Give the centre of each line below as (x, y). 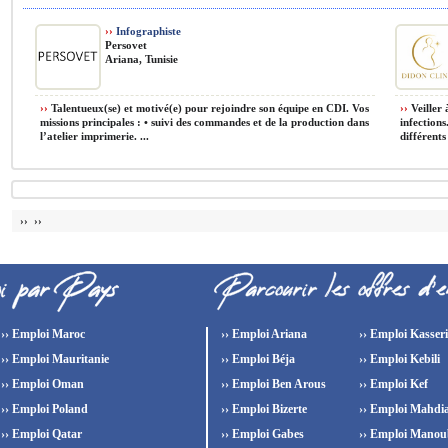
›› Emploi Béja (256, 359)
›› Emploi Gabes (261, 434)
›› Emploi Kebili (398, 359)
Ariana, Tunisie (141, 59)
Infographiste (147, 31)
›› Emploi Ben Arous (272, 384)
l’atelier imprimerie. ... (94, 136)
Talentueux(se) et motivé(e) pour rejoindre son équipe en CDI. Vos (208, 108)
